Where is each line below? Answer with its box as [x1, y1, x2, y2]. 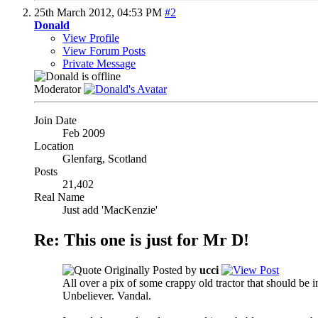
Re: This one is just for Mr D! [34, 230, 249, 249]
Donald [34, 18, 70, 31]
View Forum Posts [62, 44, 146, 57]
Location [34, 139, 74, 152]
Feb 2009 [62, 126, 105, 139]
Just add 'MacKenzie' [62, 203, 158, 216]
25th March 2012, [34, 6, 117, 18]
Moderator [34, 82, 84, 95]
